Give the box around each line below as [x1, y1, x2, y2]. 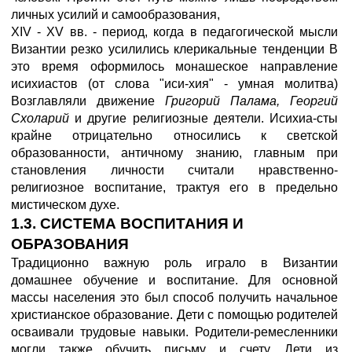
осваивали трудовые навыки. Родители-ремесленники [11, 325, 338, 339]
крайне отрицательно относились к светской [11, 129, 338, 142]
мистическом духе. [11, 198, 119, 211]
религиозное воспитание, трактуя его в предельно [11, 181, 338, 194]
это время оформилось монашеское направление [11, 60, 338, 73]
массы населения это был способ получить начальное [11, 291, 338, 304]
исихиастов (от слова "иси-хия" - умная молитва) [11, 77, 338, 90]
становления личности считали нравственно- [11, 163, 338, 177]
